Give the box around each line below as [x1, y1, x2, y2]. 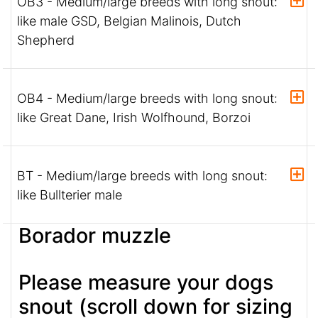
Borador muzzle [18, 223, 171, 248]
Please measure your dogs [18, 270, 273, 295]
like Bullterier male [17, 187, 122, 203]
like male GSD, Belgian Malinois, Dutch [17, 13, 241, 29]
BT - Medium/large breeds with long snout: [17, 168, 268, 184]
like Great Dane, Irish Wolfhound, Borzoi [17, 110, 251, 126]
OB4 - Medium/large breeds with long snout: [17, 91, 278, 106]
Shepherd [17, 33, 75, 48]
